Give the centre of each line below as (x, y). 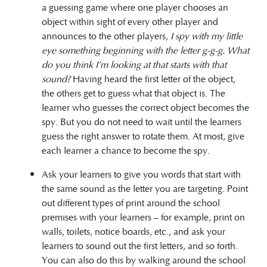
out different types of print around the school (131, 202)
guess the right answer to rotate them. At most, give (143, 135)
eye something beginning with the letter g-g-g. (133, 49)
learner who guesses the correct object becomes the (145, 107)
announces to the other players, (106, 35)
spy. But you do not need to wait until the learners (142, 121)
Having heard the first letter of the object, (153, 78)
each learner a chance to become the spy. (126, 150)
